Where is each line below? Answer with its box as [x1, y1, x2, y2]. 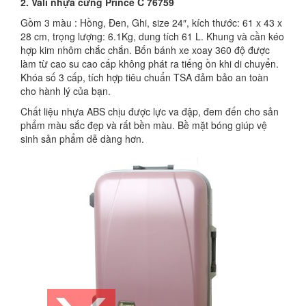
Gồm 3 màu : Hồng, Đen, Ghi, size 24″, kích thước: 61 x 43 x [20, 16, 282, 29]
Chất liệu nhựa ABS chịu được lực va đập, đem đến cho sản [20, 105, 279, 118]
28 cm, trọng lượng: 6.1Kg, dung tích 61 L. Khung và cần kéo [20, 29, 284, 43]
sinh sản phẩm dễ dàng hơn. [20, 132, 144, 145]
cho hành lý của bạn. [20, 84, 111, 98]
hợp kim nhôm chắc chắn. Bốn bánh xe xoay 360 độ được [20, 43, 270, 57]
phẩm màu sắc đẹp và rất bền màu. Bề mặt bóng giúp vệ [20, 118, 267, 132]
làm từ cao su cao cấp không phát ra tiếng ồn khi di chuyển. [20, 57, 279, 70]
